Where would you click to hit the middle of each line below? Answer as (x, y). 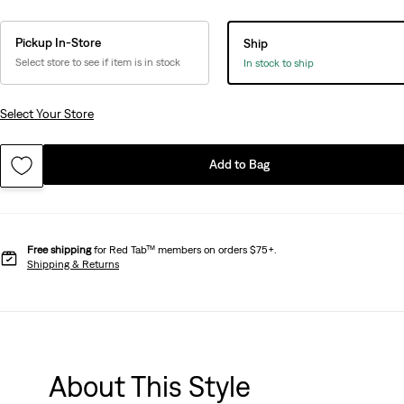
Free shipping (59, 249)
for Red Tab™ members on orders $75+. (184, 249)
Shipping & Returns (73, 264)
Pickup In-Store (58, 42)
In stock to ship (278, 63)
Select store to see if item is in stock (98, 62)
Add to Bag (240, 164)
